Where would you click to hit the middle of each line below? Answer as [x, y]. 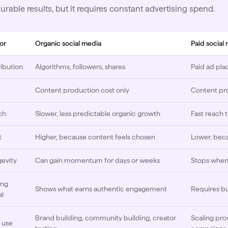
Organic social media [68, 43]
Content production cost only [82, 90]
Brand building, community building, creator [106, 218]
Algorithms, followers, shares [80, 66]
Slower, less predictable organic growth [98, 113]
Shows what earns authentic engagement [101, 189]
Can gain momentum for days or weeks [97, 160]
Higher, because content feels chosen [95, 137]
